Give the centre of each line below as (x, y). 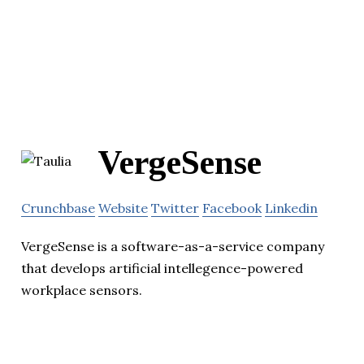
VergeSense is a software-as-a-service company (173, 247)
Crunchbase (58, 208)
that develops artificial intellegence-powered (162, 269)
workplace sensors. (82, 290)
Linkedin (291, 208)
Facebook (232, 208)
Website (123, 208)
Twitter (175, 208)
